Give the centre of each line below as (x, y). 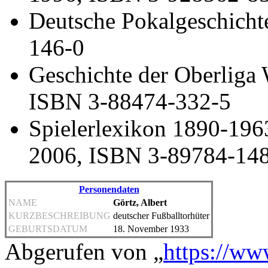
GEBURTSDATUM (48, 229)
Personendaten (109, 190)
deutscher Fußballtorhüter (161, 216)
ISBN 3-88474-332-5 (130, 102)
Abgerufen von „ (84, 252)
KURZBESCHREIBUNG (60, 216)
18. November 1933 (151, 229)
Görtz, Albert (140, 203)
